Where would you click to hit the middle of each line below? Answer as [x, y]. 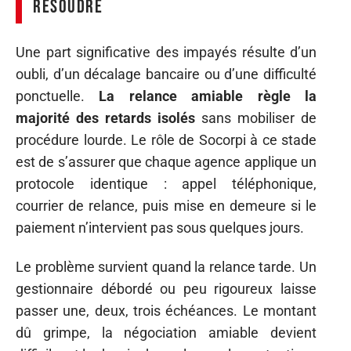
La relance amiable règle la [208, 96]
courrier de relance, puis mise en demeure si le [166, 205]
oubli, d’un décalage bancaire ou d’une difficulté [166, 74]
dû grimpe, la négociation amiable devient [166, 333]
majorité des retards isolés [105, 118]
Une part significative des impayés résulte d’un [166, 52]
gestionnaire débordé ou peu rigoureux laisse [166, 289]
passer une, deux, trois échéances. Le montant [166, 311]
